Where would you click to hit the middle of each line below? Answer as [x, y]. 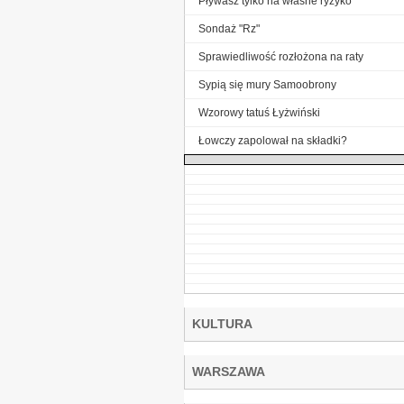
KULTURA [222, 323]
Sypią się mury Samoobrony [267, 84]
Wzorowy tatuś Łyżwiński [259, 112]
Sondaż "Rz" [229, 28]
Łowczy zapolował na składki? [273, 140]
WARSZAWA [229, 371]
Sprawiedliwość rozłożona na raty [281, 56]
